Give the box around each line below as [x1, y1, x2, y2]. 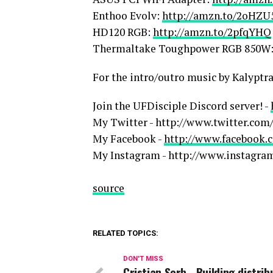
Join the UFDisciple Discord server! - [93, 99, 271, 113]
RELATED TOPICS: [93, 229, 158, 238]
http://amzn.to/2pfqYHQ [153, 25, 271, 40]
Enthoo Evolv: [93, 9, 162, 23]
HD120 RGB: [93, 25, 153, 40]
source [93, 181, 124, 196]
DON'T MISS [123, 255, 163, 263]
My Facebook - [93, 132, 164, 146]
